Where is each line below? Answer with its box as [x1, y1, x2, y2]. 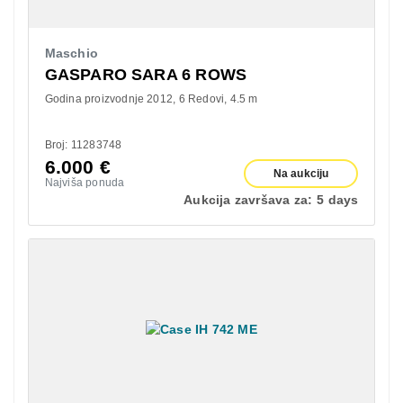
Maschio [44, 45, 98, 60]
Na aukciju [273, 166, 329, 180]
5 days [317, 192, 359, 207]
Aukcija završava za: [184, 192, 313, 207]
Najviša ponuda [44, 175, 125, 189]
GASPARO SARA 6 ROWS [44, 65, 247, 84]
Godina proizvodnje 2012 [44, 92, 174, 105]
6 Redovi [178, 92, 225, 105]
